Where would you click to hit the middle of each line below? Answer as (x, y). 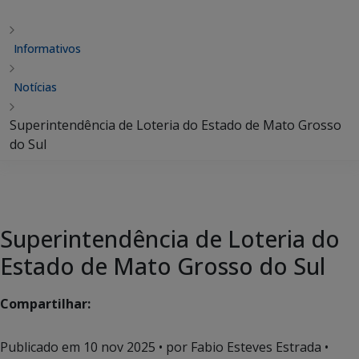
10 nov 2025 (119, 347)
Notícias (35, 87)
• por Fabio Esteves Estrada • (242, 347)
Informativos (47, 48)
